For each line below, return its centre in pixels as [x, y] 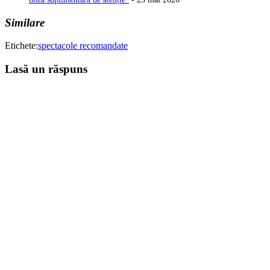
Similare [25, 22]
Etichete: [21, 46]
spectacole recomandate [83, 46]
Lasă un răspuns [46, 69]
